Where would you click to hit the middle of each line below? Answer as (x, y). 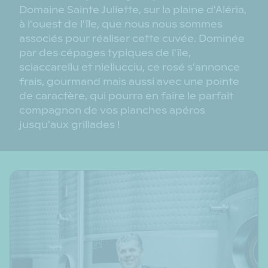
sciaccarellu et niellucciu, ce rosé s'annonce (130, 67)
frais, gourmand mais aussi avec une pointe (129, 81)
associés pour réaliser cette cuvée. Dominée (132, 38)
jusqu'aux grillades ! (70, 124)
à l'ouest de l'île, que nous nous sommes (121, 24)
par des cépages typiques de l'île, (105, 53)
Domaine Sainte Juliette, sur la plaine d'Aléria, (133, 10)
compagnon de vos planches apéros (112, 110)
